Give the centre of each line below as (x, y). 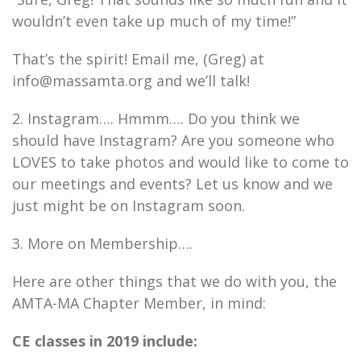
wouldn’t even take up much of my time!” (154, 21)
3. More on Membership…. (102, 243)
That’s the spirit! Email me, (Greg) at (138, 59)
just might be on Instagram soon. (129, 205)
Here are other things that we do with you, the (174, 281)
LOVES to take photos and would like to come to (180, 162)
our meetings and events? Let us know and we (172, 184)
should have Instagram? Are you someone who (173, 140)
